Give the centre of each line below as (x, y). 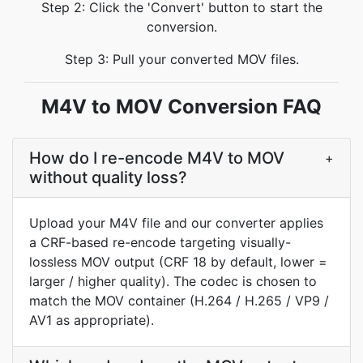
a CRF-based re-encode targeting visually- (160, 242)
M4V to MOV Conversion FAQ (181, 107)
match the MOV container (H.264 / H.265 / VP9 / (179, 301)
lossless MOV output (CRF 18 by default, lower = (178, 262)
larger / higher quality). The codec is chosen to (173, 281)
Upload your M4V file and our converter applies (176, 223)
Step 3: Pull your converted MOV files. (181, 59)
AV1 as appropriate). (92, 320)
